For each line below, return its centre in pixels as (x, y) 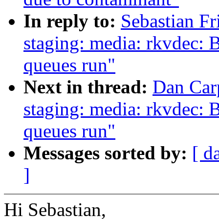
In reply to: (72, 21)
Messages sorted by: (108, 153)
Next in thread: (88, 87)
